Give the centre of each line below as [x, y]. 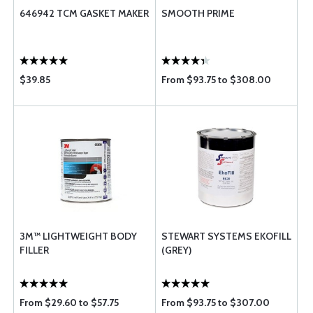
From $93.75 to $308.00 [216, 80]
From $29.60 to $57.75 [69, 303]
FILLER [34, 250]
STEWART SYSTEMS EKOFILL [226, 236]
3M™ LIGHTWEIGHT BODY [78, 236]
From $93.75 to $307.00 [216, 303]
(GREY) [176, 250]
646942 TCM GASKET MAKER [84, 13]
